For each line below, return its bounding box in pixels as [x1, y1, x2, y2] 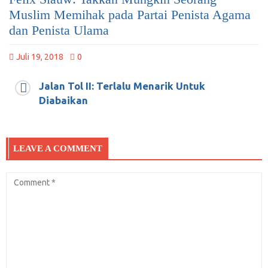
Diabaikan [39, 95, 88, 106]
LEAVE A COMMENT [13, 144, 102, 154]
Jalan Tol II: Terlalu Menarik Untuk [39, 80, 205, 92]
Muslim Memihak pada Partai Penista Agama [9, 7, 251, 23]
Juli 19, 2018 [16, 52, 63, 62]
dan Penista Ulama [9, 23, 109, 38]
